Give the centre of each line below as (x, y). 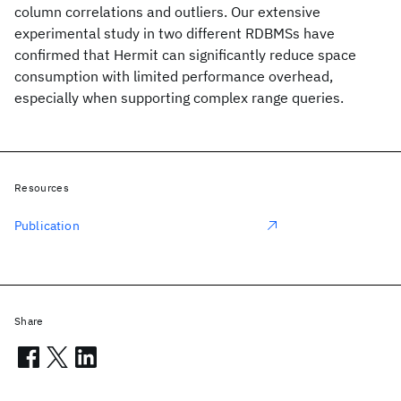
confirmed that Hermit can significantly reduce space (185, 55)
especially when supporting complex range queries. (179, 98)
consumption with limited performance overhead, (174, 76)
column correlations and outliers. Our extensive (167, 12)
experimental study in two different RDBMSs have (175, 33)
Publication (47, 226)
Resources (42, 188)
